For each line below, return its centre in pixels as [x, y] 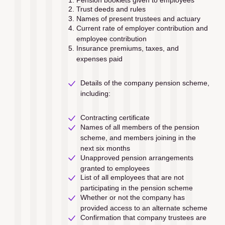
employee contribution [111, 38]
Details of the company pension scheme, [145, 83]
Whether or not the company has [132, 197]
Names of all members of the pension [140, 127]
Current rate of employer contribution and [142, 28]
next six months [105, 148]
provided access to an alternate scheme [144, 208]
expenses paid [99, 59]
